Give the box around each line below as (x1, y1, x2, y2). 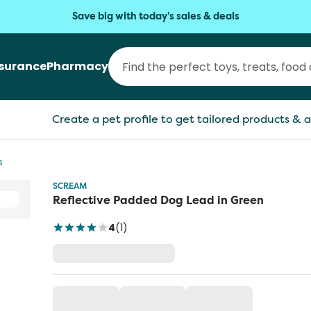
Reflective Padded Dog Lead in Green (53, 193, 264, 208)
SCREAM (53, 180, 87, 192)
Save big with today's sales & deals (72, 10, 239, 23)
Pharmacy (47, 58, 108, 74)
